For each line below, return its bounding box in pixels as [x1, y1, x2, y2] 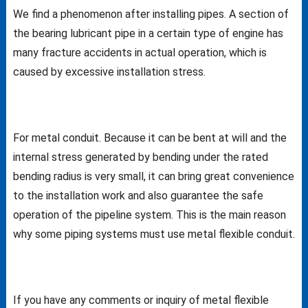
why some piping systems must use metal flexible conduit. [12, 227, 295, 241]
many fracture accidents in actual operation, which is [12, 45, 267, 59]
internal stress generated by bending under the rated [12, 150, 268, 164]
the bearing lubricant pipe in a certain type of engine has [12, 26, 283, 40]
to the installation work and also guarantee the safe [12, 188, 263, 202]
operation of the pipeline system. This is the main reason [12, 208, 286, 221]
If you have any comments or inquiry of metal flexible [12, 293, 269, 307]
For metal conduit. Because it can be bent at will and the [12, 131, 287, 144]
